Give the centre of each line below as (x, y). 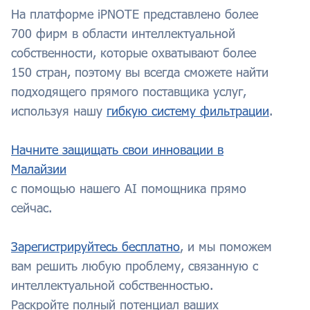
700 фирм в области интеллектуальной (123, 34)
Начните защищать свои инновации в (117, 150)
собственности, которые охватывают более (134, 53)
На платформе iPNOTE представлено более (135, 14)
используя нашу (59, 111)
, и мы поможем (226, 247)
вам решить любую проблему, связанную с (135, 266)
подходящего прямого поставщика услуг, (129, 92)
